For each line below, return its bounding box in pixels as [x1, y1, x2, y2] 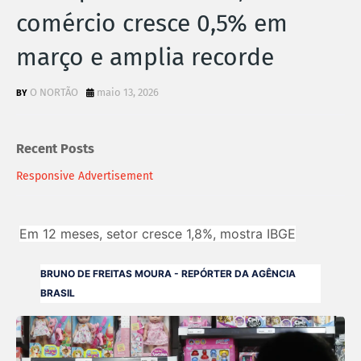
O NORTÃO [30, 86, 78, 99]
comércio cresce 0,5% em [16, 9, 288, 39]
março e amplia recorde [16, 43, 274, 73]
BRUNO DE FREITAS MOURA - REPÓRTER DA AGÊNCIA [40, 267, 296, 280]
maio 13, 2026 [97, 86, 159, 99]
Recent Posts [16, 140, 94, 156]
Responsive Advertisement [16, 168, 153, 183]
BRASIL [40, 286, 75, 299]
